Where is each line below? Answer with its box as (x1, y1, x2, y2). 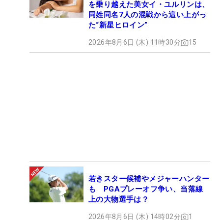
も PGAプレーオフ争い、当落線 (88, 185, 203, 194)
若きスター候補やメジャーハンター (88, 174, 210, 184)
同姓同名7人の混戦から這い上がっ (88, 10, 207, 20)
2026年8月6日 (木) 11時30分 (88, 38, 181, 47)
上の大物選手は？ (88, 195, 149, 204)
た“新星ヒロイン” (88, 21, 148, 30)
